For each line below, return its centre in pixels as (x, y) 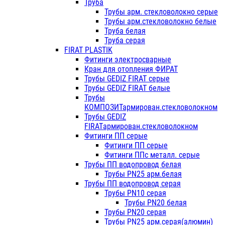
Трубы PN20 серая (135, 212)
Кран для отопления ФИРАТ (131, 69)
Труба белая (125, 31)
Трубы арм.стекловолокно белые (160, 22)
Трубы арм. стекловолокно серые (161, 12)
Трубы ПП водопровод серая (133, 184)
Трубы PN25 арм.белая (143, 174)
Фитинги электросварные (128, 60)
